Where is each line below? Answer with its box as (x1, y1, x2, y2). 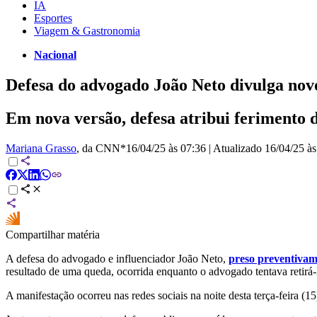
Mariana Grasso (6, 142, 76, 154)
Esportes (34, 11, 72, 24)
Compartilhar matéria (6, 228, 100, 241)
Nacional (34, 48, 76, 61)
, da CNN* (76, 142, 126, 154)
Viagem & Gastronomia (34, 24, 140, 37)
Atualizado (213, 142, 265, 154)
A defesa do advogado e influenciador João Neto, (6, 252, 229, 265)
